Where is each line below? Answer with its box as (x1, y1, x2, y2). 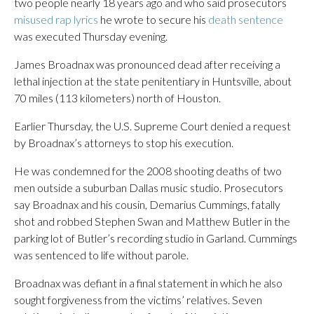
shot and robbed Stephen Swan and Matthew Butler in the (14, 214, 290, 228)
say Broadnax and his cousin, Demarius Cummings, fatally (14, 198, 280, 211)
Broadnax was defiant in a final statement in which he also (14, 276, 282, 289)
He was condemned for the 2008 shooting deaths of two (14, 164, 282, 177)
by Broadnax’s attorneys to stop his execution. (14, 136, 233, 149)
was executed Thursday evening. (14, 29, 168, 43)
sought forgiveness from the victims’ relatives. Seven (14, 293, 262, 306)
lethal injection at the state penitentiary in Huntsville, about (14, 74, 292, 88)
